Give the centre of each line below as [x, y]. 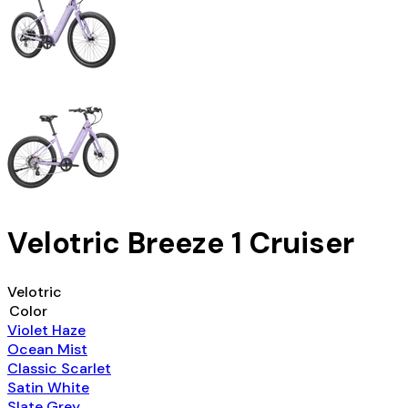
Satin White [48, 387]
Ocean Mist [47, 349]
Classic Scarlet [59, 368]
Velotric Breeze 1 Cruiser [181, 244]
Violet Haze [46, 330]
